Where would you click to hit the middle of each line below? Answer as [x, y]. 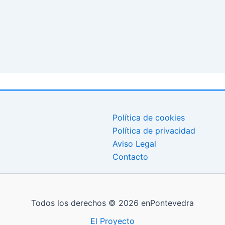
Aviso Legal [134, 144]
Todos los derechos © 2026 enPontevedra [113, 203]
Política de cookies [149, 118]
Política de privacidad [154, 131]
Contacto [130, 157]
